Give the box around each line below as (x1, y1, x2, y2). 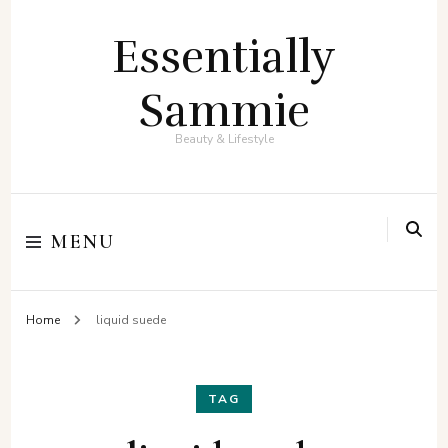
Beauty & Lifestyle (174, 131, 274, 147)
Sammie (138, 83, 310, 139)
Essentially (112, 29, 336, 85)
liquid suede (95, 312, 166, 328)
